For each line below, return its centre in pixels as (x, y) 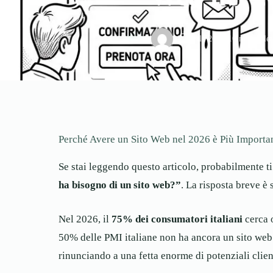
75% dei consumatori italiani (177, 219)
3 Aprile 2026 (201, 39)
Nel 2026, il (85, 219)
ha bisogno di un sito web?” (120, 185)
